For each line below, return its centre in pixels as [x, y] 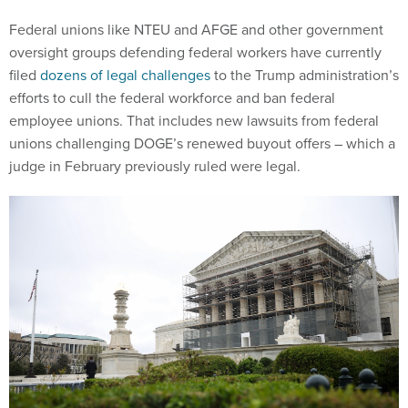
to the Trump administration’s [305, 76]
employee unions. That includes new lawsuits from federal [194, 121]
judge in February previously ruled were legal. [155, 167]
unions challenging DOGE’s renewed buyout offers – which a [202, 144]
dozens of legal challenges [125, 76]
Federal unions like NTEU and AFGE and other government [196, 30]
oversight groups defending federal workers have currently [195, 53]
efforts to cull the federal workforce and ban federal [172, 98]
